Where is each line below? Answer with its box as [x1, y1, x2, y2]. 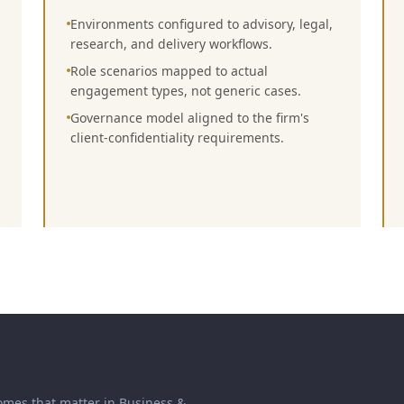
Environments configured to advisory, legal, [70, 15, 333, 32]
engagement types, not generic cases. [70, 82, 301, 99]
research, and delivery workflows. [70, 35, 272, 52]
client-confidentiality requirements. [70, 129, 284, 146]
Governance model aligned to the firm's [70, 109, 309, 126]
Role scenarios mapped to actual [70, 62, 268, 79]
